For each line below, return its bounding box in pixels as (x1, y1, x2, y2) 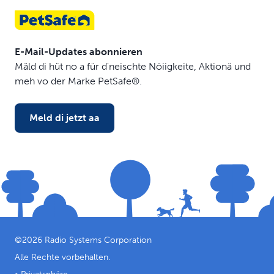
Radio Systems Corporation (45, 234, 152, 245)
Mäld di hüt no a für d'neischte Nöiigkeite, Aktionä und (15, 61, 251, 72)
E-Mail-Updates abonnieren (15, 46, 143, 57)
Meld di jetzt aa (29, 112, 100, 124)
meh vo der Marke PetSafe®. (15, 75, 142, 87)
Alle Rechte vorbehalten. (15, 251, 110, 262)
